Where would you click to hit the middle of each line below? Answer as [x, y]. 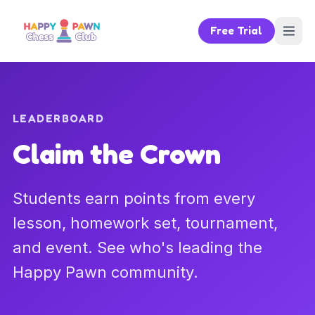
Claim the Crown [116, 153]
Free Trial [237, 31]
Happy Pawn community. [105, 272]
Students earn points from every [134, 198]
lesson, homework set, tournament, [145, 223]
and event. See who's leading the [137, 247]
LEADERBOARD [58, 119]
